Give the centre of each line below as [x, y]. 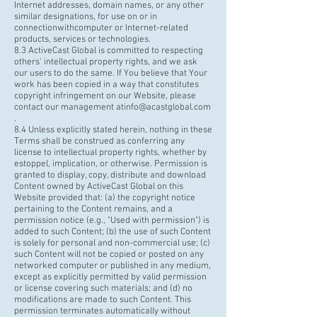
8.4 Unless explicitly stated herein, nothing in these [113, 130]
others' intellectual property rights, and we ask [106, 62]
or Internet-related [150, 28]
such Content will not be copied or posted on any [109, 255]
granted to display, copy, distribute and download [110, 175]
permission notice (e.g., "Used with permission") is [112, 221]
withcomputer [85, 28]
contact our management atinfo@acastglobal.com [113, 108]
